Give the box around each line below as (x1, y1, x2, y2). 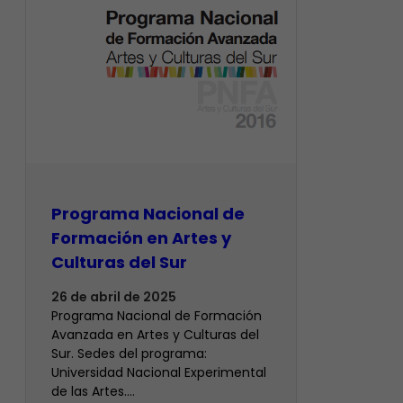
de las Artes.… (51, 382, 135, 401)
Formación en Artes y (51, 227, 231, 250)
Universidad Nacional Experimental (51, 363, 266, 382)
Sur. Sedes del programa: (51, 345, 207, 363)
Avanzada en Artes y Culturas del (51, 326, 259, 345)
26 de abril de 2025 (51, 288, 176, 307)
